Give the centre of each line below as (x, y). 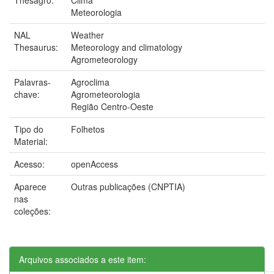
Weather (87, 35)
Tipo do (29, 129)
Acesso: (31, 164)
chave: (28, 94)
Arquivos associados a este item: (83, 259)
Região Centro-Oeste (112, 106)
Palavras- (32, 82)
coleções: (32, 211)
